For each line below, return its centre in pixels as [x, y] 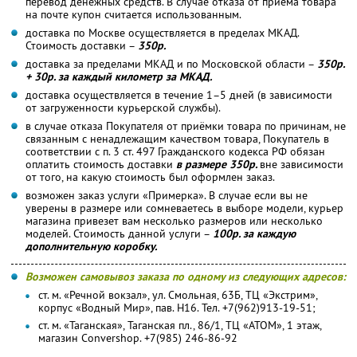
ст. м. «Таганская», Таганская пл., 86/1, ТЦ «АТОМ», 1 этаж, [180, 325]
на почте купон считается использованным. [133, 14]
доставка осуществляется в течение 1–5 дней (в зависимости [179, 94]
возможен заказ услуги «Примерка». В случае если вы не [167, 195]
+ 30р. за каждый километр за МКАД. [119, 76]
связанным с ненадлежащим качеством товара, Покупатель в [177, 138]
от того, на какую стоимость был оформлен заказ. [150, 177]
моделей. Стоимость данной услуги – [119, 233]
